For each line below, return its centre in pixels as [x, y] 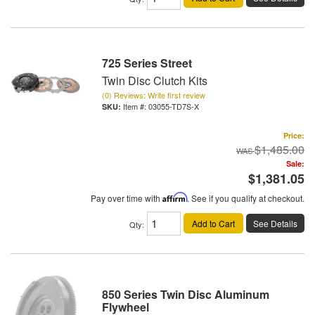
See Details [275, 223]
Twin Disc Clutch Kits [155, 81]
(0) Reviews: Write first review [154, 95]
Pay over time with [127, 198]
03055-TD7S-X [174, 106]
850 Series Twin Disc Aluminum [186, 295]
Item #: [136, 106]
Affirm [175, 197]
